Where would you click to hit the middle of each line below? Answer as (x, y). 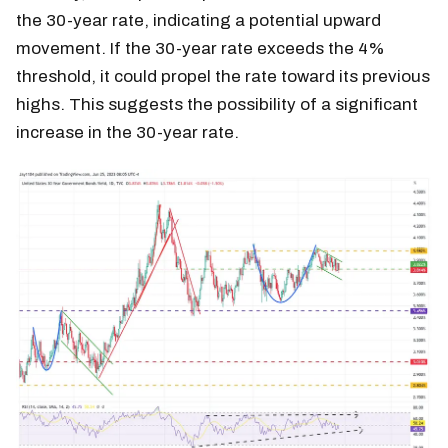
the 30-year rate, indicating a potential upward (198, 21)
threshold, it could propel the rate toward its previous (223, 77)
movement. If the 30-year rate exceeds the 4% (200, 49)
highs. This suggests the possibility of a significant (217, 105)
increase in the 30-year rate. (127, 133)
